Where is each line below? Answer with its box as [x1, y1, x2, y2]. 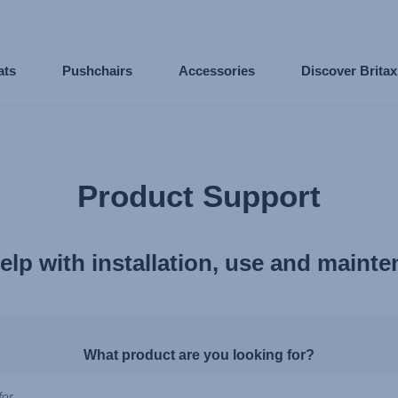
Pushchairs [62, 63, 133, 78]
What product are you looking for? [84, 346, 314, 362]
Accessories [178, 63, 255, 78]
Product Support [76, 179, 321, 214]
